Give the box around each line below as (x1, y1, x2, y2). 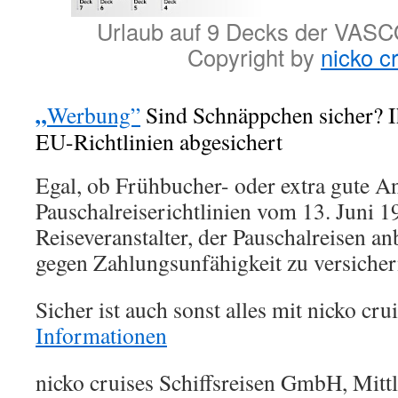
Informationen (36, 320, 167, 351)
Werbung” (47, 99, 140, 131)
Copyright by (187, 41, 321, 74)
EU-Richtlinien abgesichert (36, 126, 283, 157)
